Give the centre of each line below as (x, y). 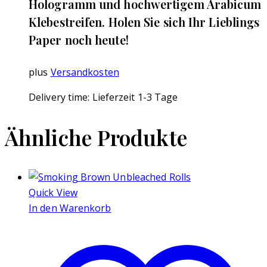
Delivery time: (60, 97)
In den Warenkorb (70, 208)
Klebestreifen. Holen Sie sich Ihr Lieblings (144, 21)
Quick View (53, 193)
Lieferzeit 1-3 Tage (135, 97)
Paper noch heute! (79, 39)
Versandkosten (85, 72)
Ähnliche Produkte (96, 137)
